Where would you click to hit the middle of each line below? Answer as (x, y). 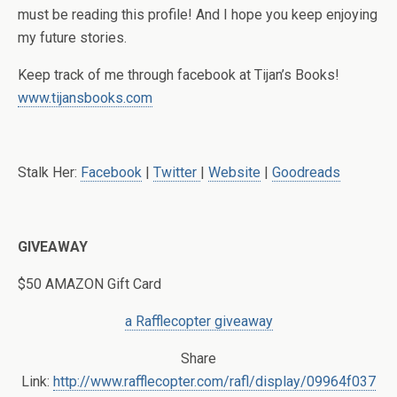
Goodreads (306, 173)
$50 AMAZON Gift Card (90, 284)
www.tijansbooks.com (85, 98)
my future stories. (72, 38)
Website (234, 173)
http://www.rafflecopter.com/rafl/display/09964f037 (214, 382)
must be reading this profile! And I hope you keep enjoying (198, 15)
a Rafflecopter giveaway (198, 322)
